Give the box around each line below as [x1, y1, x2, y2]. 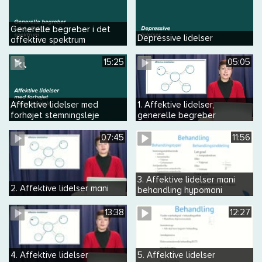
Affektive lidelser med [11, 99, 98, 110]
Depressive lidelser [137, 33, 213, 44]
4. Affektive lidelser [11, 249, 88, 260]
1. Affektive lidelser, [137, 99, 214, 110]
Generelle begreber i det [11, 24, 111, 35]
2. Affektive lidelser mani [11, 183, 109, 194]
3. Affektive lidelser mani [137, 174, 235, 185]
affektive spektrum [11, 35, 85, 46]
